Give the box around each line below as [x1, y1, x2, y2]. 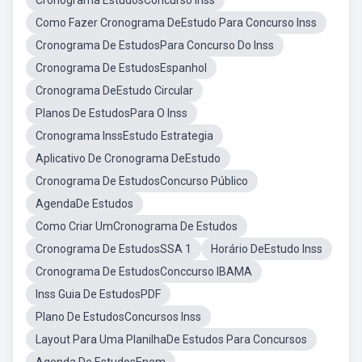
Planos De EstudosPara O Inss [36, 107, 187, 120]
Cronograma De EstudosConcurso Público [36, 175, 248, 187]
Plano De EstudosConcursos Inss [36, 310, 201, 323]
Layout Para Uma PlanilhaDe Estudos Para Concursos [36, 333, 307, 346]
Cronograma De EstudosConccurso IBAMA [36, 265, 252, 278]
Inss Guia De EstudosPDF [36, 288, 161, 301]
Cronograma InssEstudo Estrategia [36, 129, 213, 142]
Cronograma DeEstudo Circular [36, 84, 193, 97]
